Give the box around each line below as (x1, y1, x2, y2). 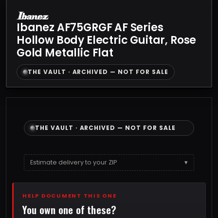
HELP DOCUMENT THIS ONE (22, 191, 117, 200)
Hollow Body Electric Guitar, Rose (17, 32, 197, 48)
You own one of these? (22, 201, 117, 217)
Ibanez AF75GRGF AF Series (17, 19, 163, 35)
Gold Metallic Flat (17, 45, 113, 60)
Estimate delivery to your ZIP (30, 158, 117, 166)
